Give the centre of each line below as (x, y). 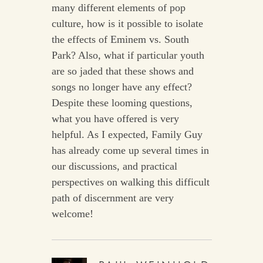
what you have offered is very (115, 119)
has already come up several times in (130, 151)
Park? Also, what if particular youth (128, 55)
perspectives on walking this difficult (130, 182)
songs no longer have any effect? (122, 87)
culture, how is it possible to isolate (127, 24)
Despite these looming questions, (122, 103)
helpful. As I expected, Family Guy (127, 135)
